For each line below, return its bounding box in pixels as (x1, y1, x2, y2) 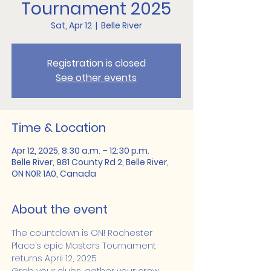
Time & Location (11, 119, 106, 136)
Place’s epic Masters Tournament (11, 240, 158, 252)
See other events (56, 71, 137, 85)
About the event (11, 201, 108, 218)
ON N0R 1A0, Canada (11, 168, 96, 180)
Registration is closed (47, 56, 146, 70)
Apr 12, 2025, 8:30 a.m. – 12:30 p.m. (11, 145, 149, 157)
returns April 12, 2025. (11, 252, 97, 264)
